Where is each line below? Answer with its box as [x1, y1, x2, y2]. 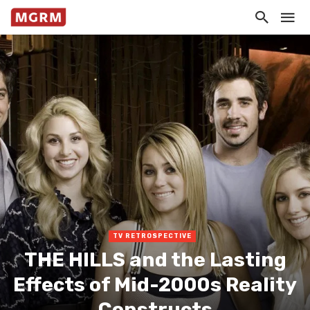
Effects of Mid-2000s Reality [13, 272, 297, 296]
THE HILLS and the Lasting [24, 247, 286, 271]
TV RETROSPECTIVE [113, 232, 192, 239]
